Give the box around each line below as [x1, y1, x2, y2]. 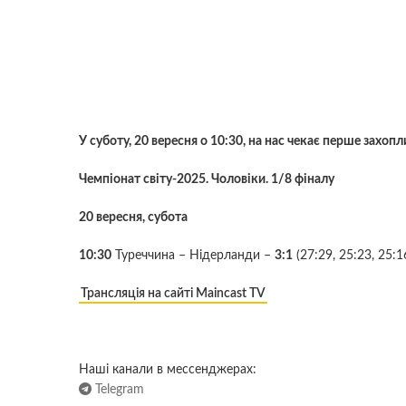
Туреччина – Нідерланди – [111, 248, 275, 262]
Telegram [92, 382, 144, 396]
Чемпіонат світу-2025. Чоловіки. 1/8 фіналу [79, 172, 334, 186]
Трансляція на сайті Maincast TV [81, 286, 266, 300]
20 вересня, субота [79, 210, 188, 224]
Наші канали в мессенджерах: [79, 362, 256, 376]
